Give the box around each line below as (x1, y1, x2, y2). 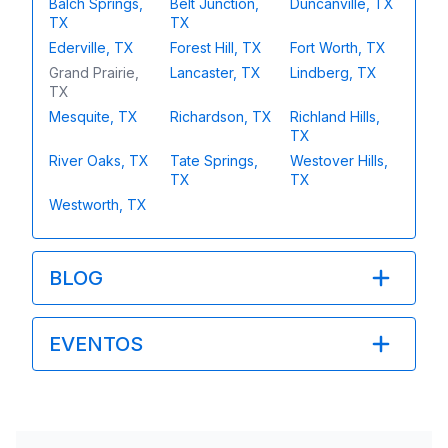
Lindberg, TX (290, 64, 378, 81)
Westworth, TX (49, 196, 147, 213)
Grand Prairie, (49, 64, 139, 81)
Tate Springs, (169, 152, 258, 169)
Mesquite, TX (49, 108, 138, 125)
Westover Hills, (290, 152, 389, 169)
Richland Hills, (290, 108, 381, 125)
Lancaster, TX (169, 64, 261, 81)
